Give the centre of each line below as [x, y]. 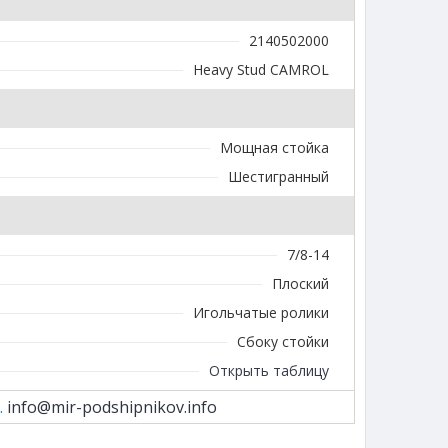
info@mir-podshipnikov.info [111, 407]
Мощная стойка [274, 148]
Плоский [300, 284]
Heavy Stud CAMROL [261, 70]
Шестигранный [278, 177]
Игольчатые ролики [261, 313]
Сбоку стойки [283, 342]
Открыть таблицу [269, 371]
